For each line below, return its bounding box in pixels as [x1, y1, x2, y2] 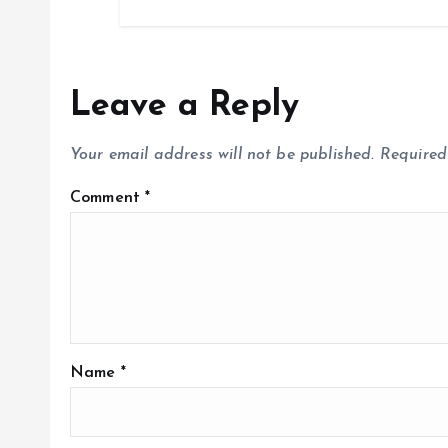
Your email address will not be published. [70, 147, 375, 164]
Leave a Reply [70, 89, 300, 125]
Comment [70, 190, 146, 207]
